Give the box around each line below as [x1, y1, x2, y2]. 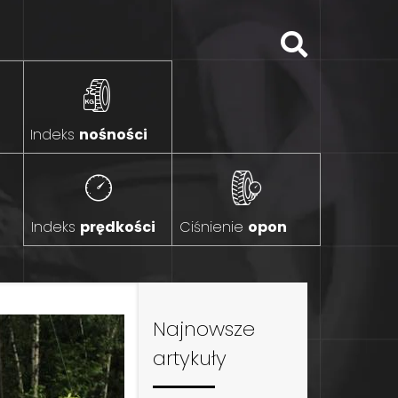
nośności [79, 123, 147, 145]
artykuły [152, 344, 227, 372]
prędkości [80, 216, 155, 237]
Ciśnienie [179, 216, 248, 237]
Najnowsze [152, 314, 255, 343]
